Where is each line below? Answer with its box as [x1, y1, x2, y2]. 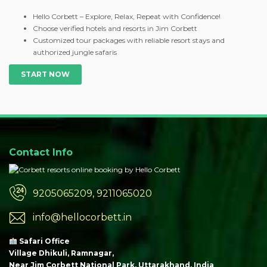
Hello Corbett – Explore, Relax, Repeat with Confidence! [33, 12, 221, 21]
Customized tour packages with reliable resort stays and [33, 36, 225, 45]
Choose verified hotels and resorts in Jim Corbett [33, 24, 197, 33]
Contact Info [9, 147, 73, 159]
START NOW [21, 70, 70, 79]
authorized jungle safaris [33, 48, 117, 57]
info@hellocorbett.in [33, 211, 132, 223]
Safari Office [17, 236, 70, 246]
